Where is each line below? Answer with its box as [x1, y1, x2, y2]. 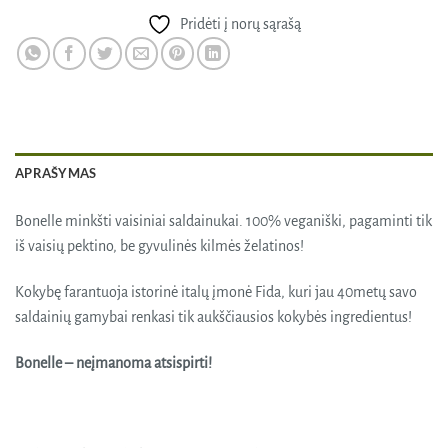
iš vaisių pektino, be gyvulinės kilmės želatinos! [15, 238, 304, 255]
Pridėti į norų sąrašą [180, 16, 301, 33]
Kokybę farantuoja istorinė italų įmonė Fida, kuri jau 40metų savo [15, 284, 417, 301]
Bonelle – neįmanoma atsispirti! [15, 354, 212, 371]
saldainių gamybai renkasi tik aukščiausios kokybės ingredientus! [15, 309, 412, 326]
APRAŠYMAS [15, 165, 97, 182]
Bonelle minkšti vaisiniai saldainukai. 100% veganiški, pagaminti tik [15, 213, 432, 230]
